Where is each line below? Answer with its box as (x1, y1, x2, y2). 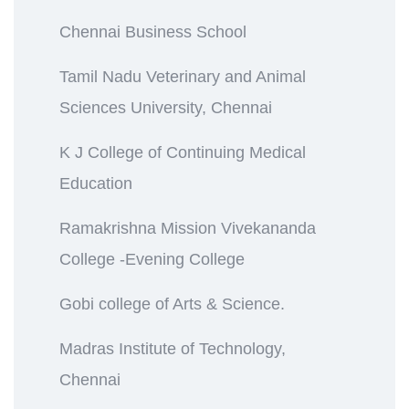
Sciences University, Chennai (59, 98, 272, 117)
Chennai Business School (59, 22, 246, 41)
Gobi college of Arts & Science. (59, 294, 285, 313)
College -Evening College (59, 249, 245, 268)
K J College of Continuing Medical (59, 142, 306, 162)
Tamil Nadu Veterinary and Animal (59, 67, 306, 86)
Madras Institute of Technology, (59, 339, 286, 358)
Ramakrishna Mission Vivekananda (59, 218, 316, 237)
